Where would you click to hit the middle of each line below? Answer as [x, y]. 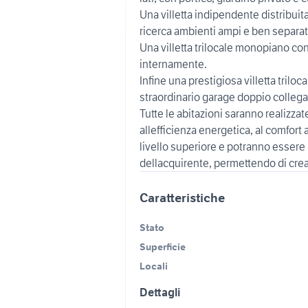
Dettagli [160, 292]
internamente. [173, 64]
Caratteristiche [182, 198]
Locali [154, 266]
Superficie [163, 247]
